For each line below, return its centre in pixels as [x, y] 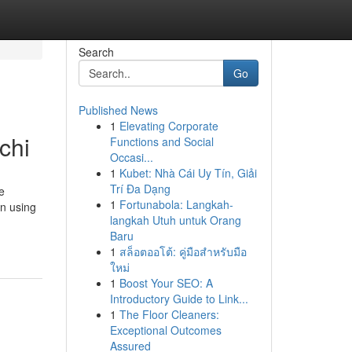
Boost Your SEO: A [166, 283]
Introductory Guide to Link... [179, 299]
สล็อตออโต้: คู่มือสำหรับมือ [183, 251]
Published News [118, 110]
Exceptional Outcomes [165, 330]
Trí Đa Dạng [140, 189]
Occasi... [131, 157]
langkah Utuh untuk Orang [175, 220]
